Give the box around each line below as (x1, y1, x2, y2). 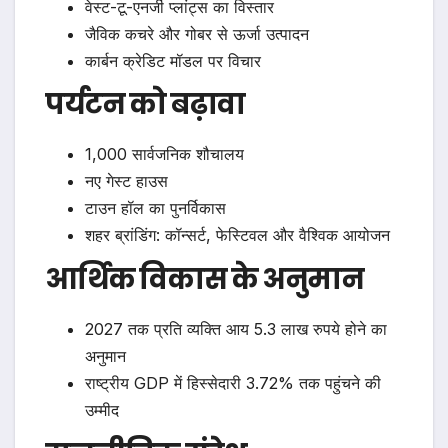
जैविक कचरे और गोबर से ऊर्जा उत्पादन (85, 23, 309, 44)
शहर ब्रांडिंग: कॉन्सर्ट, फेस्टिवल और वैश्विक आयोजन (85, 225, 390, 246)
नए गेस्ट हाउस (85, 171, 168, 192)
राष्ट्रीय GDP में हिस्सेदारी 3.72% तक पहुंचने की (85, 373, 381, 394)
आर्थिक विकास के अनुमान (45, 260, 364, 300)
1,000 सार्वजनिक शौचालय (85, 144, 244, 165)
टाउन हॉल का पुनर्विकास (85, 198, 226, 219)
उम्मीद (85, 400, 119, 421)
